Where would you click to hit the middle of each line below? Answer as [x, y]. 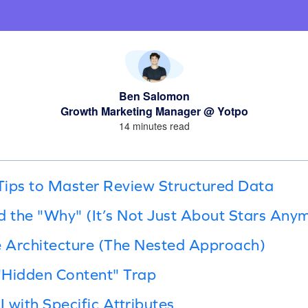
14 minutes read [154, 125]
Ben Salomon [154, 96]
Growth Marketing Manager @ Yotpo [154, 111]
